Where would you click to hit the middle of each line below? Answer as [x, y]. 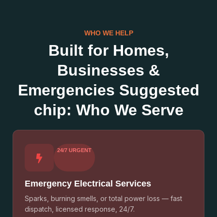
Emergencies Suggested [108, 90]
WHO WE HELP [108, 33]
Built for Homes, [108, 50]
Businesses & [108, 70]
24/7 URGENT [74, 150]
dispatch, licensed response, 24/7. [80, 209]
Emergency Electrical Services [88, 184]
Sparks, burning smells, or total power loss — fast [103, 198]
